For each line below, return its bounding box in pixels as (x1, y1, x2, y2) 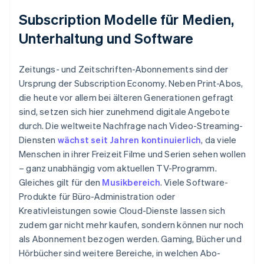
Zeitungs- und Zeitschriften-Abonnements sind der (19, 63, 229, 75)
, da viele (201, 134, 237, 146)
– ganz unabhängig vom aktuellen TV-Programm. (19, 162, 217, 174)
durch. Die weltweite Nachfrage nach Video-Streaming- (19, 120, 243, 132)
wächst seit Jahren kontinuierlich (57, 134, 202, 146)
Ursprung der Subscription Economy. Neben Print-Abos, (19, 77, 243, 90)
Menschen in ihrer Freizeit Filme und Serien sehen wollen (19, 148, 246, 160)
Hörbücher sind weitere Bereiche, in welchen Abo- (19, 247, 221, 259)
